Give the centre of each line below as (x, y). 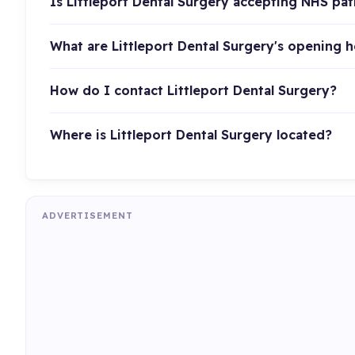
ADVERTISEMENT (88, 215)
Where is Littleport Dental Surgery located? (191, 134)
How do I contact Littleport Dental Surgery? (193, 90)
